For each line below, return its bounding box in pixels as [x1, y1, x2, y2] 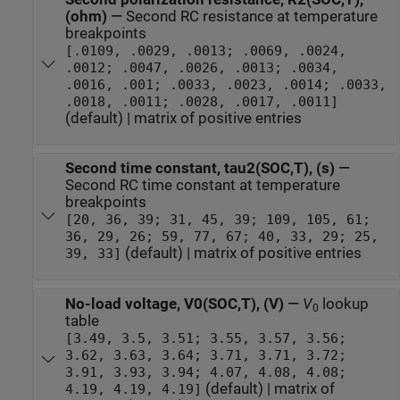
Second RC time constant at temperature [64, 177, 340, 195]
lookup [318, 295, 369, 312]
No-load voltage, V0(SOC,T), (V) [64, 295, 284, 312]
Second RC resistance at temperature [125, 8, 378, 26]
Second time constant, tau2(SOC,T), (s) [64, 160, 335, 178]
